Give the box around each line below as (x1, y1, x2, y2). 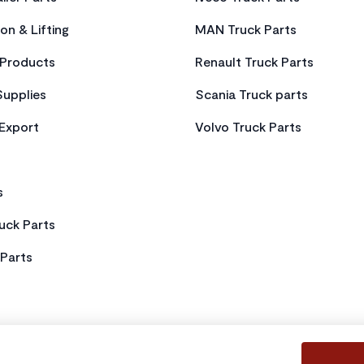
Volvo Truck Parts (195, 119, 301, 134)
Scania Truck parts (195, 86, 308, 102)
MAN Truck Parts (195, 21, 297, 37)
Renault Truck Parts (195, 54, 314, 69)
